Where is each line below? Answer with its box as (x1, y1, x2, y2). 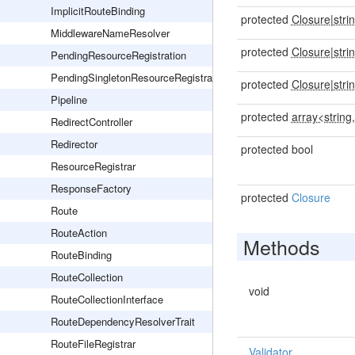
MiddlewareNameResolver (51, 25, 170, 40)
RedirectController (51, 114, 132, 129)
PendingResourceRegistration (51, 48, 186, 63)
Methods (242, 232, 320, 261)
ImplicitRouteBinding (51, 3, 145, 18)
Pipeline (51, 92, 87, 107)
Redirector (51, 136, 97, 151)
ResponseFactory (51, 181, 132, 196)
